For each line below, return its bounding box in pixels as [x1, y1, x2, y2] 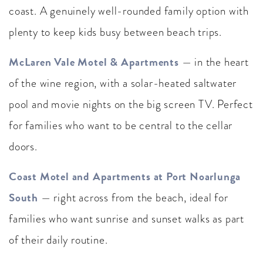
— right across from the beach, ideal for [41, 190, 228, 205]
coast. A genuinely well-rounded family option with [9, 3, 249, 19]
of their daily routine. [9, 232, 108, 248]
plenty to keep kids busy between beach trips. [9, 24, 222, 40]
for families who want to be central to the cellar [9, 117, 233, 133]
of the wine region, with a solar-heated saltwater [9, 75, 237, 91]
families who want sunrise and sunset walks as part [9, 211, 244, 227]
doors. [9, 139, 38, 154]
